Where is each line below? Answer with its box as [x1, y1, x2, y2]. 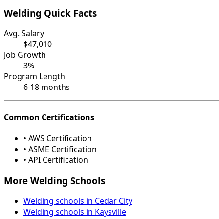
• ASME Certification [23, 143, 97, 154]
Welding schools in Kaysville [23, 206, 126, 218]
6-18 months [23, 82, 70, 93]
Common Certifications [4, 111, 94, 123]
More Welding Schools [4, 174, 105, 187]
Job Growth [4, 49, 46, 61]
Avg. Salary [4, 28, 44, 39]
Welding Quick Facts [4, 6, 97, 19]
